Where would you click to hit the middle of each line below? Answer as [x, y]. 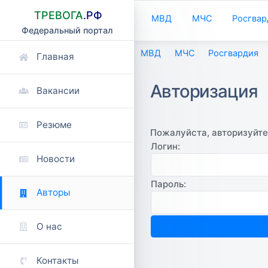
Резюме [54, 124]
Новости [56, 159]
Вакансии [58, 91]
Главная [56, 57]
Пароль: [168, 184]
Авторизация [204, 91]
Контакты [58, 260]
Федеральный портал [67, 30]
